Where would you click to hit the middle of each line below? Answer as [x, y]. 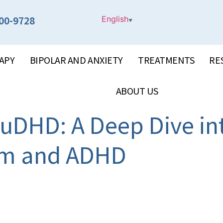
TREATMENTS [166, 60]
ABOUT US [137, 91]
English [115, 19]
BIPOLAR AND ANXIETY [76, 60]
